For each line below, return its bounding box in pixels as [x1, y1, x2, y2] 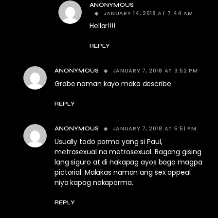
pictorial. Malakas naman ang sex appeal [54, 167, 191, 178]
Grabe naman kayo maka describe [54, 79, 171, 89]
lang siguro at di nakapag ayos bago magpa [54, 157, 202, 167]
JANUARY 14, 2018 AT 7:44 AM [103, 9, 193, 18]
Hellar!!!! [90, 21, 115, 31]
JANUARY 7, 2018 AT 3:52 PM [112, 67, 198, 75]
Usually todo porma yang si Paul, [54, 137, 163, 147]
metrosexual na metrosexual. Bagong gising [54, 147, 201, 157]
